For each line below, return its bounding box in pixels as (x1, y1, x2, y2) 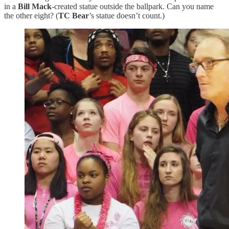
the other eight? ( (4, 11, 58, 20)
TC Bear (58, 11, 89, 20)
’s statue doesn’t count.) (89, 11, 165, 20)
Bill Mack (18, 2, 52, 11)
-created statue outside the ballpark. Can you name (52, 2, 214, 11)
